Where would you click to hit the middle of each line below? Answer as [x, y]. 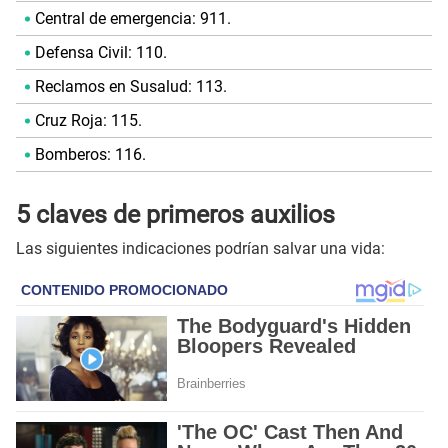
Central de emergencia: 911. [132, 19]
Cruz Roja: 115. [88, 121]
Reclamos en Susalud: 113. [130, 87]
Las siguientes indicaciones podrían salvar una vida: [200, 249]
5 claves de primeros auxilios [175, 214]
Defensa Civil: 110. [100, 53]
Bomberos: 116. [90, 155]
